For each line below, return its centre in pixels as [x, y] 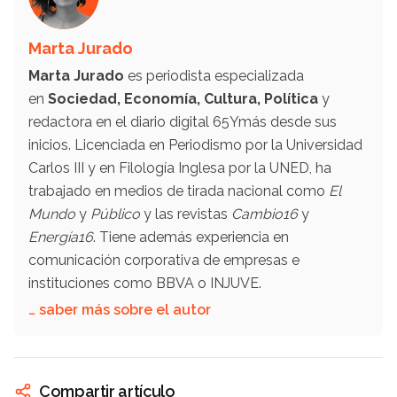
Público [115, 214]
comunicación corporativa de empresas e [164, 260]
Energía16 [61, 237]
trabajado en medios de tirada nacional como [179, 191]
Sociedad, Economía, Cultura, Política [185, 98]
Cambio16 [266, 214]
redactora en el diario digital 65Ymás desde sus [183, 121]
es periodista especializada [216, 75]
